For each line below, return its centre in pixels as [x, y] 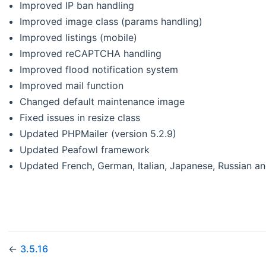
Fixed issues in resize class [80, 117]
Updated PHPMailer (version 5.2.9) [98, 133]
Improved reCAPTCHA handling [91, 53]
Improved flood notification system [99, 69]
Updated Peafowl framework [85, 149]
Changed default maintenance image [102, 101]
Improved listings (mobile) [79, 37]
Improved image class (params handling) [111, 21]
